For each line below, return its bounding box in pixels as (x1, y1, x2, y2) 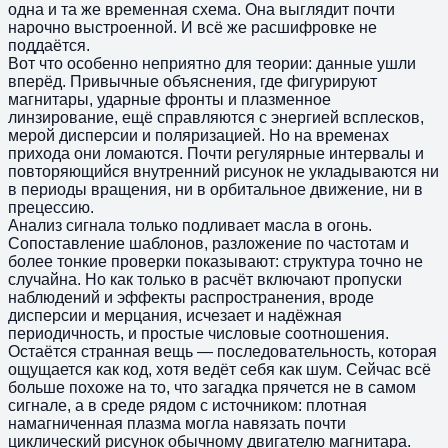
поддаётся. (8, 36, 90, 54)
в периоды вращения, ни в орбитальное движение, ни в (8, 180, 423, 198)
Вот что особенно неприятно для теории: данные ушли (8, 54, 416, 72)
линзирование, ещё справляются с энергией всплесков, (8, 108, 424, 126)
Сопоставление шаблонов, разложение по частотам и (8, 234, 409, 252)
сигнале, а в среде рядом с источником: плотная (8, 396, 367, 414)
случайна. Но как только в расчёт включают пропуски (8, 270, 402, 288)
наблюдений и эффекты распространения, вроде (8, 288, 374, 306)
